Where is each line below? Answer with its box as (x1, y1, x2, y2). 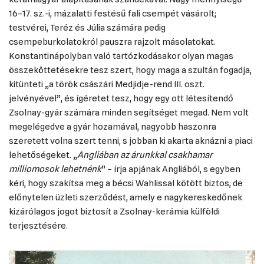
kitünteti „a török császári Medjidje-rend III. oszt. (9, 79, 204, 90)
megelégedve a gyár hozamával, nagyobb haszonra (9, 121, 216, 132)
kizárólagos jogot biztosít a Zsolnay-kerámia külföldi (9, 206, 220, 217)
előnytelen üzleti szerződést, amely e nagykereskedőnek (9, 192, 242, 203)
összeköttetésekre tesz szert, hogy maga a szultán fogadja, (9, 65, 252, 75)
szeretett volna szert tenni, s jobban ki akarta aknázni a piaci (9, 136, 253, 146)
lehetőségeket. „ (9, 150, 77, 160)
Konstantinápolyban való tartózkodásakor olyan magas (9, 51, 233, 61)
